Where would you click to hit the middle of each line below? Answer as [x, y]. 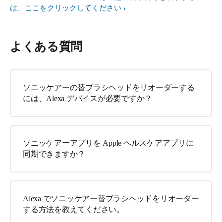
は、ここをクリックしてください [66, 8]
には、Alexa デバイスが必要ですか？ [87, 98]
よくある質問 [46, 47]
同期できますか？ [54, 154]
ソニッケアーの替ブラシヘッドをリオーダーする [109, 87]
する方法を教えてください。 [74, 209]
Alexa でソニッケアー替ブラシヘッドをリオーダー [111, 198]
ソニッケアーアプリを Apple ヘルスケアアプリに [108, 143]
